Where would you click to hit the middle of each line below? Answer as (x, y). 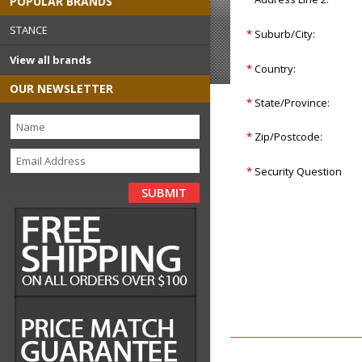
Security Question (299, 172)
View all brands (51, 60)
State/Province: (293, 103)
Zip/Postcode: (289, 137)
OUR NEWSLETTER (61, 89)
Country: (276, 69)
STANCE (29, 30)
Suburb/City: (285, 34)
